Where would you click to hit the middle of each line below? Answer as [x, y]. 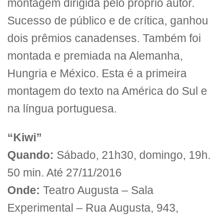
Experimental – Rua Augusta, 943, [93, 208]
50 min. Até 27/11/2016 [65, 173]
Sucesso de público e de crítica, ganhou [108, 21]
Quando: [31, 155]
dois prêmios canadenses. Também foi [104, 39]
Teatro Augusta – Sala [97, 190]
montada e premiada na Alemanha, [95, 56]
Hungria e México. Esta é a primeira [97, 74]
